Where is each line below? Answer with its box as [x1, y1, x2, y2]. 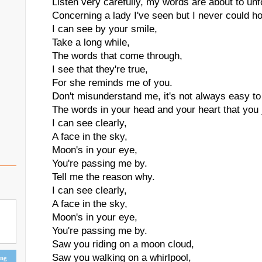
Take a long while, [52, 37, 130, 48]
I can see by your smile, [52, 23, 157, 35]
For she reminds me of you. [52, 77, 173, 88]
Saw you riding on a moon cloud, [52, 239, 194, 250]
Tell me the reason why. [52, 171, 155, 182]
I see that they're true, [52, 64, 148, 75]
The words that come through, [52, 50, 182, 61]
